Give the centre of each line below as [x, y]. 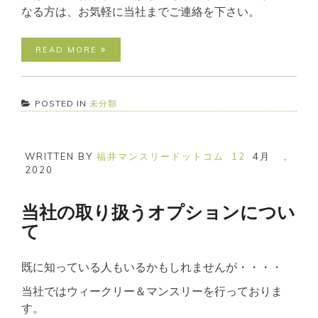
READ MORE [68, 49]
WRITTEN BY [61, 156]
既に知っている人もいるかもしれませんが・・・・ [152, 267]
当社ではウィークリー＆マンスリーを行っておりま [152, 291]
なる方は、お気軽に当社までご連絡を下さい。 [141, 11]
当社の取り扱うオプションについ [158, 212]
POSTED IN [62, 103]
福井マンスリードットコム [160, 156]
